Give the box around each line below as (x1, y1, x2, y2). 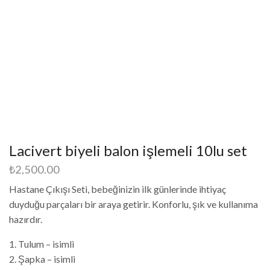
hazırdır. (9, 213, 42, 225)
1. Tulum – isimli (9, 238, 74, 250)
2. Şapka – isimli (9, 253, 75, 265)
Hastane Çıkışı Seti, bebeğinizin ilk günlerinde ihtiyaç (9, 183, 226, 195)
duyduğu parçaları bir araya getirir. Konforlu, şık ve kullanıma (9, 198, 258, 210)
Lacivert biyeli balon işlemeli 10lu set (9, 141, 247, 159)
